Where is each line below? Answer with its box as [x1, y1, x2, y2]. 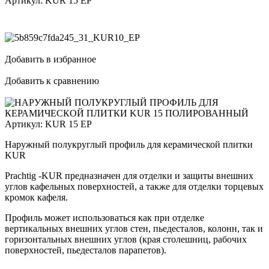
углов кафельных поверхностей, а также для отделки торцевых [5, 181, 264, 192]
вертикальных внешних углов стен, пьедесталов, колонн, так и [5, 223, 263, 234]
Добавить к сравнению [5, 75, 99, 86]
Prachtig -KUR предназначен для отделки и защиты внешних [5, 170, 253, 181]
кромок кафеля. [5, 192, 68, 202]
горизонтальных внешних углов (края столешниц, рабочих [5, 234, 247, 244]
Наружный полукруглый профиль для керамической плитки [5, 139, 253, 150]
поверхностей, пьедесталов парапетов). [5, 244, 166, 255]
